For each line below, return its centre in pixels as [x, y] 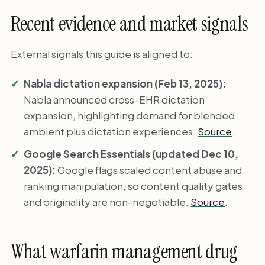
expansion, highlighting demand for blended [130, 115]
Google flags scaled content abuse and [149, 169]
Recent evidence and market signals [129, 24]
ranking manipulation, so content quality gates [133, 185]
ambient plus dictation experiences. [111, 131]
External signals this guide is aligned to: [101, 54]
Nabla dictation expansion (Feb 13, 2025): [125, 83]
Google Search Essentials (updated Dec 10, [131, 153]
